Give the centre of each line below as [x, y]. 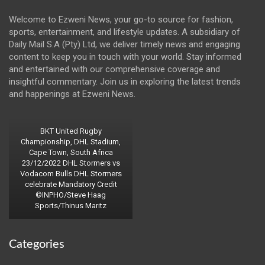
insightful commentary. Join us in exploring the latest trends [125, 82]
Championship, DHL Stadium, [71, 142]
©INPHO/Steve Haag [71, 195]
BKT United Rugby [71, 131]
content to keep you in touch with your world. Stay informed [125, 57]
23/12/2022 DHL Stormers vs [71, 163]
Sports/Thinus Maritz [71, 206]
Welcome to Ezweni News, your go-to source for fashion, [121, 20]
